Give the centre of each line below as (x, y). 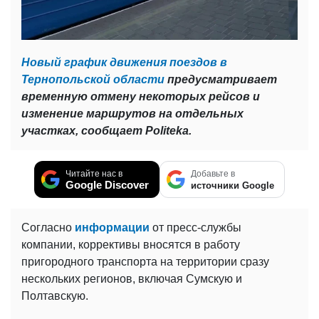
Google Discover (107, 185)
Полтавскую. (55, 296)
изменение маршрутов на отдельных (132, 114)
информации (112, 228)
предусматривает (221, 80)
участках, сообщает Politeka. (106, 131)
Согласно (48, 228)
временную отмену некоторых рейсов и (141, 97)
